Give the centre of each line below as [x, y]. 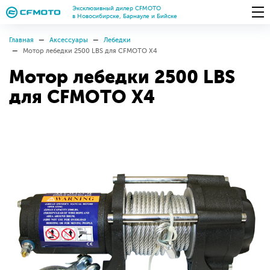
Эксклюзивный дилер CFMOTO [117, 8]
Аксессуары [69, 40]
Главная [21, 40]
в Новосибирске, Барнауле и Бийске [125, 16]
